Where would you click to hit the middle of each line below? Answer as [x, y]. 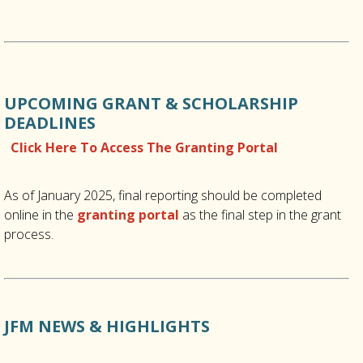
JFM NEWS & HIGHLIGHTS [107, 327]
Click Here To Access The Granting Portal [144, 148]
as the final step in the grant [260, 215]
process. [29, 235]
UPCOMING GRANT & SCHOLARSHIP [151, 104]
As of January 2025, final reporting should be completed [163, 196]
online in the [41, 215]
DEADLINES [50, 123]
